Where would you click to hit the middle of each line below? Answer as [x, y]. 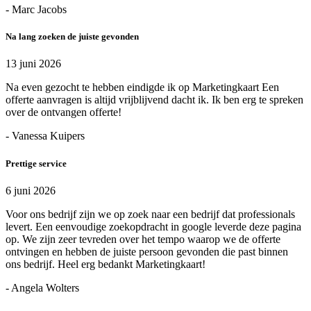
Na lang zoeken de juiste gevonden [72, 37]
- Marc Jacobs [36, 10]
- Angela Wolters [42, 287]
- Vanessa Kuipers [45, 136]
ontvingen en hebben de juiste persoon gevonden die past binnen [147, 251]
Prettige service [36, 163]
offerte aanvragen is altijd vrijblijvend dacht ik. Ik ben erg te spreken [154, 100]
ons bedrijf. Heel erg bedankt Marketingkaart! [106, 264]
